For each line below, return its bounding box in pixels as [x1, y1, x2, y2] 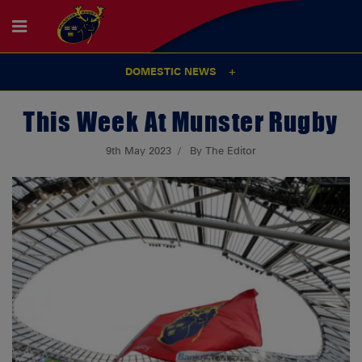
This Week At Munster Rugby [23, 102, 339, 141]
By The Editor [189, 145, 256, 158]
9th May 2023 [106, 145, 172, 158]
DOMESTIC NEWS [124, 65, 217, 78]
